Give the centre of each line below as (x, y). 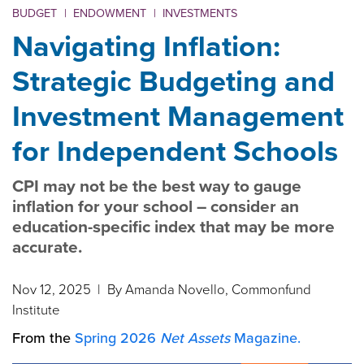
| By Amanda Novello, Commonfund (203, 289)
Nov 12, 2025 (53, 289)
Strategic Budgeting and (173, 80)
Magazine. (265, 338)
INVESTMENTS (200, 13)
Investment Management (178, 115)
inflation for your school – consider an (156, 206)
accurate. (47, 247)
